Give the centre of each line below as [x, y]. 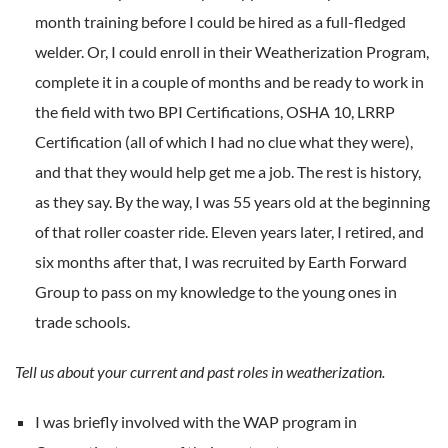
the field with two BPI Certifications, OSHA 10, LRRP [215, 111]
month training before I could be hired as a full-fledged [220, 21]
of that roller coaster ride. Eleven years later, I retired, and [229, 231]
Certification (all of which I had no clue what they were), [224, 141]
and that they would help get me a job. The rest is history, [228, 171]
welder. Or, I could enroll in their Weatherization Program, [232, 51]
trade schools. [82, 321]
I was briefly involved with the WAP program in [196, 421]
